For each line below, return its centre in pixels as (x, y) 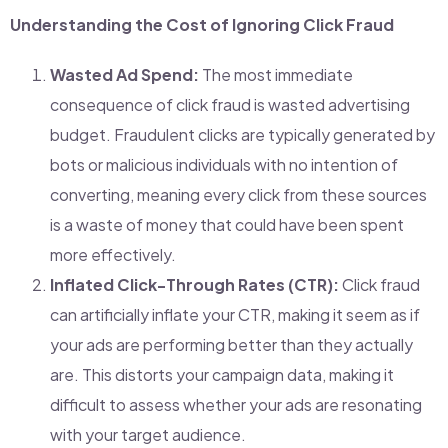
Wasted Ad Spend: (124, 74)
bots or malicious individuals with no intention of (224, 164)
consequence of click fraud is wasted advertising (230, 104)
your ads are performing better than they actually (231, 344)
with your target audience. (148, 434)
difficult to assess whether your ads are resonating (236, 404)
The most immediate (276, 74)
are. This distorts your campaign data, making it (222, 374)
